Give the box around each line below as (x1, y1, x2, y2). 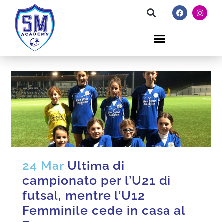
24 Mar (22, 158, 64, 173)
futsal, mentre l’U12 (22, 188, 146, 203)
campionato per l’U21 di (22, 173, 171, 188)
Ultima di (67, 158, 125, 173)
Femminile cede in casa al (22, 203, 186, 218)
